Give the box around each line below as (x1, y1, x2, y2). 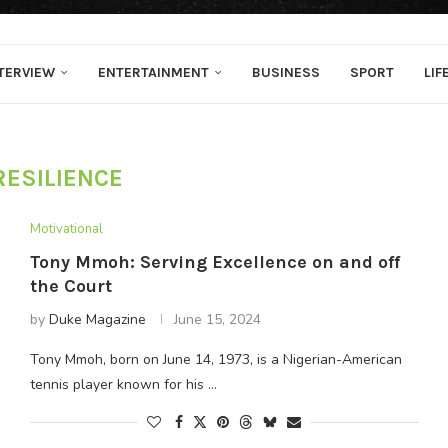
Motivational (29, 220, 103, 238)
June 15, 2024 (173, 310, 261, 329)
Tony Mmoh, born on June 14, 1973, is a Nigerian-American (29, 350, 402, 369)
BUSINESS (252, 64, 320, 81)
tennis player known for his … (29, 375, 217, 394)
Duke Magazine (48, 310, 146, 329)
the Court (29, 275, 112, 297)
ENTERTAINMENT (98, 64, 209, 81)
